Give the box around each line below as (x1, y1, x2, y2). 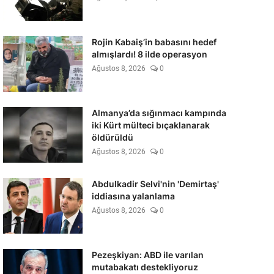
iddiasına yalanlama (91, 191, 175, 201)
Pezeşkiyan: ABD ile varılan (91, 250, 204, 260)
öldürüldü (91, 132, 133, 143)
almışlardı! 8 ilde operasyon (91, 49, 207, 59)
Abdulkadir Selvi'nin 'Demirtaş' (91, 179, 219, 189)
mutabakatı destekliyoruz (91, 262, 198, 272)
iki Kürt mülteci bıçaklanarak (91, 120, 210, 130)
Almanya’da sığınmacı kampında (91, 108, 226, 118)
